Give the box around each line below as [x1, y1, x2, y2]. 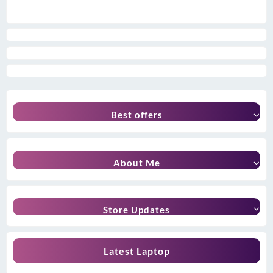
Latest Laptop [103, 244, 170, 257]
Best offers [110, 109, 163, 121]
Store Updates [103, 204, 170, 216]
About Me [113, 157, 160, 168]
